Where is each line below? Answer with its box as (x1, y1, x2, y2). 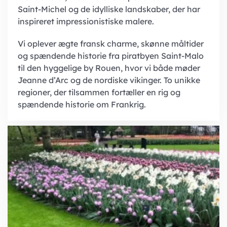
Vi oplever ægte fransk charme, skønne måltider (18, 38, 204, 49)
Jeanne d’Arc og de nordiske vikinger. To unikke (18, 74, 200, 85)
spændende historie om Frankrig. (18, 99, 146, 109)
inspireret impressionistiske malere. (18, 16, 154, 26)
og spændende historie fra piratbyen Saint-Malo (18, 50, 204, 61)
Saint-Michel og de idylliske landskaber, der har (18, 4, 200, 14)
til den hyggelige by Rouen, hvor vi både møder (18, 62, 200, 73)
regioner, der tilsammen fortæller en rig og (18, 87, 180, 97)
